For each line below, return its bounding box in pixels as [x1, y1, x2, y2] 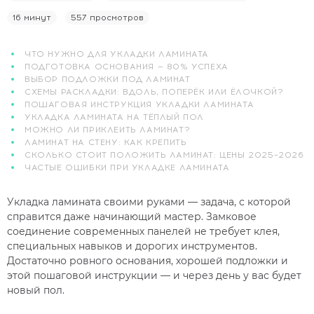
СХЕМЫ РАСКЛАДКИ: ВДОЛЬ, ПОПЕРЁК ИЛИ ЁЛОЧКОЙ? [25, 87, 284, 97]
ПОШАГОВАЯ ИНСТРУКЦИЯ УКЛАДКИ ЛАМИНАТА [25, 100, 254, 110]
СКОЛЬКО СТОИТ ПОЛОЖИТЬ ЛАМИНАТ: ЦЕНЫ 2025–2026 [25, 150, 304, 161]
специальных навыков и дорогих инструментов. [7, 240, 257, 253]
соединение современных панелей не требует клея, [7, 225, 280, 238]
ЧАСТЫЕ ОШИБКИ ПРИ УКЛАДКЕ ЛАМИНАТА [25, 163, 230, 173]
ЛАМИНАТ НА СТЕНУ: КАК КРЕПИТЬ [25, 137, 187, 148]
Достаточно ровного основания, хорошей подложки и [7, 254, 288, 268]
